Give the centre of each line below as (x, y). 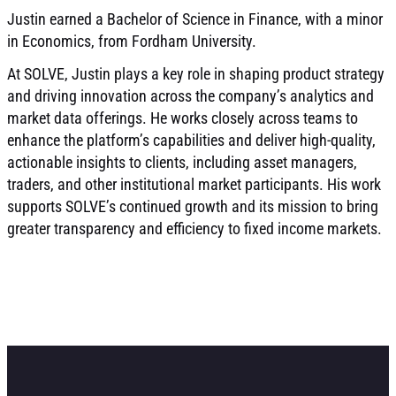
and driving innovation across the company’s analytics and (190, 96)
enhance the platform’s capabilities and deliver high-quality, (191, 140)
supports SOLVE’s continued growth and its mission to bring (193, 206)
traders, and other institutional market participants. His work (194, 184)
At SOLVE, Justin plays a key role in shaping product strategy (196, 74)
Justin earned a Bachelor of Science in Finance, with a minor (195, 19)
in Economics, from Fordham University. (132, 41)
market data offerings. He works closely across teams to (183, 118)
